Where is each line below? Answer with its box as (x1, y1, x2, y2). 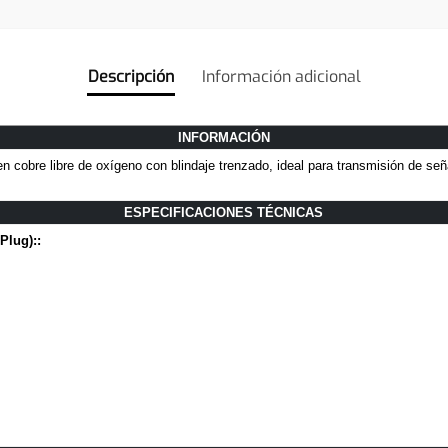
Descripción (87, 66, 174, 88)
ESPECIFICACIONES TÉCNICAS (124, 205, 324, 221)
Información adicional (201, 66, 361, 88)
